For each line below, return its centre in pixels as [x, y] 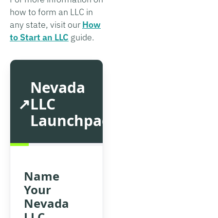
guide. [82, 37]
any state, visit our [46, 24]
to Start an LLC [39, 37]
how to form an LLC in [51, 12]
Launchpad [71, 120]
